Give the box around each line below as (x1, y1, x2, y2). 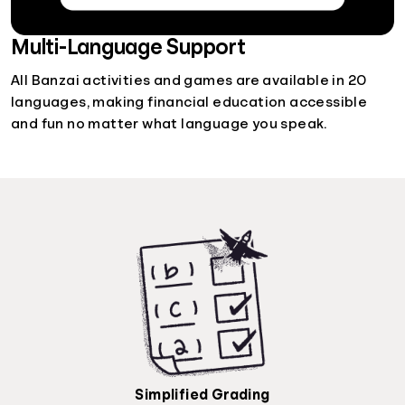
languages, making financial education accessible (11, 95, 368, 110)
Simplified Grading (135, 388, 270, 403)
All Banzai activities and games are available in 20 (11, 73, 367, 89)
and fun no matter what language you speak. (11, 117, 327, 132)
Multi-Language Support (11, 36, 246, 59)
